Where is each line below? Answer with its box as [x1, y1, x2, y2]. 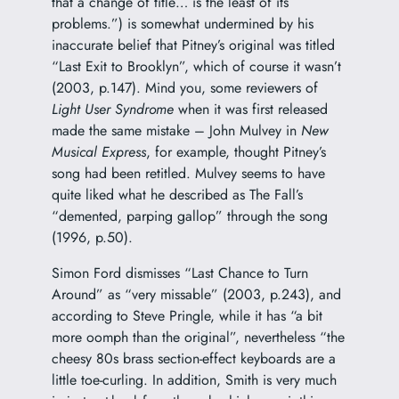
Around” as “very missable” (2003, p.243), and [51, 283, 341, 305]
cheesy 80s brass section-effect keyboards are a [51, 347, 336, 369]
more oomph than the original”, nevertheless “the [51, 326, 345, 347]
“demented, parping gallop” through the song [51, 205, 328, 226]
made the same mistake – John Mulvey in [51, 119, 301, 141]
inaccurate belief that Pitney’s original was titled [51, 34, 335, 55]
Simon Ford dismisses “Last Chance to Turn [51, 262, 308, 283]
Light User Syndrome [51, 98, 174, 119]
